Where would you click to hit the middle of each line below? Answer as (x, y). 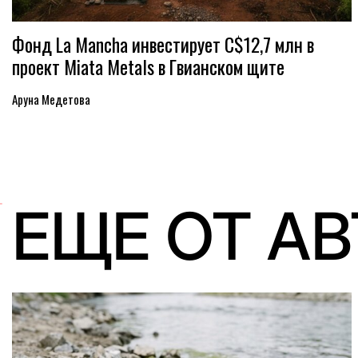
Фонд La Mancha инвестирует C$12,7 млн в (163, 44)
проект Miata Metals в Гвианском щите (148, 67)
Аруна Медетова (51, 99)
